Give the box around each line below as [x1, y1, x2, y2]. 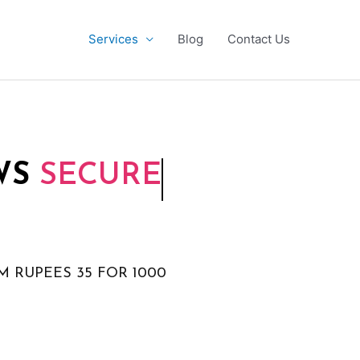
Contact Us [227, 31, 290, 47]
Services [88, 31, 138, 47]
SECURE [39, 161, 162, 193]
